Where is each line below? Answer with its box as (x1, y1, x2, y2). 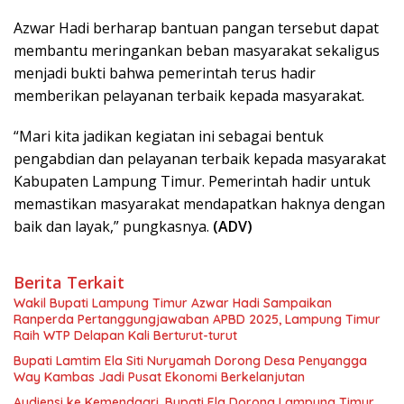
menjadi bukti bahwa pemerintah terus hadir (14, 62, 316, 83)
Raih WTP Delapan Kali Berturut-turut (14, 326, 237, 344)
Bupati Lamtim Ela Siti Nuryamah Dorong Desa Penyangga (14, 352, 367, 369)
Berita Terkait (14, 271, 124, 293)
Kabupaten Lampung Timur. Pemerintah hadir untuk (14, 170, 371, 191)
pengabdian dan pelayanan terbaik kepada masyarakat (14, 148, 386, 169)
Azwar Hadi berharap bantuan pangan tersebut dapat (14, 17, 379, 38)
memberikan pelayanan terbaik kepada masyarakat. (14, 85, 364, 106)
